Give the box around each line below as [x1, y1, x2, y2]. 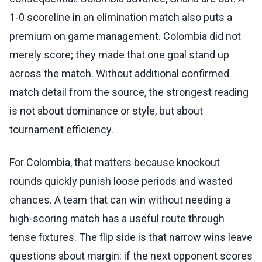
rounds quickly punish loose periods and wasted [9, 175, 233, 188]
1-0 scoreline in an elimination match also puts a [9, 11, 232, 24]
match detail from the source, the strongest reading [9, 86, 249, 99]
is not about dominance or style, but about [9, 105, 203, 118]
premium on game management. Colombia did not [9, 30, 241, 43]
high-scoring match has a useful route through [9, 212, 225, 225]
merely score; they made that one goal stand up [9, 49, 229, 61]
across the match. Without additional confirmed [9, 67, 229, 80]
